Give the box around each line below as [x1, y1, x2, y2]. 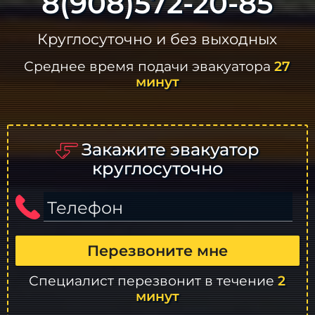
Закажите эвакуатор [81, 139, 259, 160]
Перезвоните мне [86, 242, 228, 260]
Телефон [47, 198, 124, 219]
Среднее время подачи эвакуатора [24, 58, 275, 75]
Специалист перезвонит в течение [29, 272, 278, 290]
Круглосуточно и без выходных [37, 30, 278, 49]
